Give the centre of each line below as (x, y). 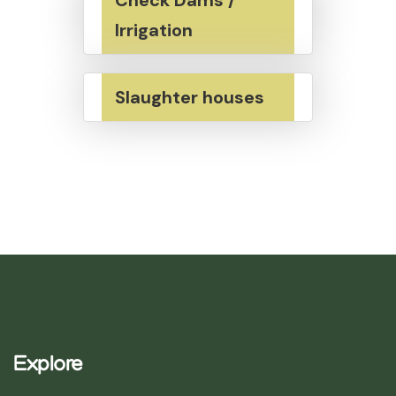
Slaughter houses (189, 97)
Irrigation (153, 30)
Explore (48, 366)
